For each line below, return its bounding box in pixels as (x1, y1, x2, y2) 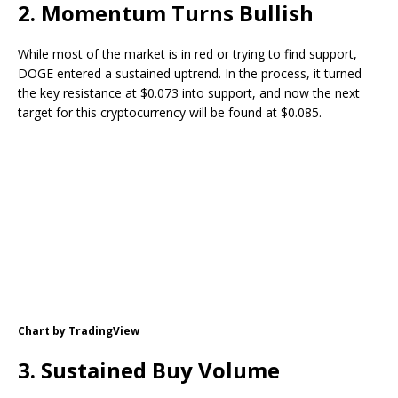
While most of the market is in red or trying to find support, (18, 45, 357, 62)
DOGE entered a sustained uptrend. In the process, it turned (18, 65, 362, 82)
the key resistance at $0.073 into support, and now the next (18, 84, 360, 101)
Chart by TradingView (18, 322, 139, 338)
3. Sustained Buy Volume (18, 354, 280, 385)
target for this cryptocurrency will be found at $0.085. (18, 104, 322, 121)
